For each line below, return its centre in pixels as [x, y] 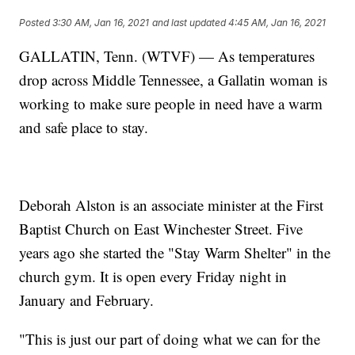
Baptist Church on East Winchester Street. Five [161, 228]
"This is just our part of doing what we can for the [170, 338]
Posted [36, 23]
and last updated [189, 23]
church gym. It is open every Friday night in [153, 276]
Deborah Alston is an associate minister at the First [172, 204]
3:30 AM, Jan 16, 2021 [101, 23]
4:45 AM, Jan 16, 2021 [277, 23]
